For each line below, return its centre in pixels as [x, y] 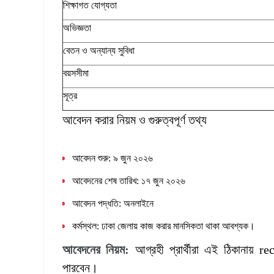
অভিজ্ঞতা [77, 28]
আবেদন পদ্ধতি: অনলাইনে [113, 204]
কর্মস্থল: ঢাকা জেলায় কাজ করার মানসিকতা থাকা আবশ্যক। [164, 226]
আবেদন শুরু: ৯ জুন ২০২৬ [113, 158]
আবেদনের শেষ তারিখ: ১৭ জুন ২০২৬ [129, 181]
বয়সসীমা [76, 73]
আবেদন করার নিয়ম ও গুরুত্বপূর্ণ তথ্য [135, 120]
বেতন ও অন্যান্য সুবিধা [99, 51]
